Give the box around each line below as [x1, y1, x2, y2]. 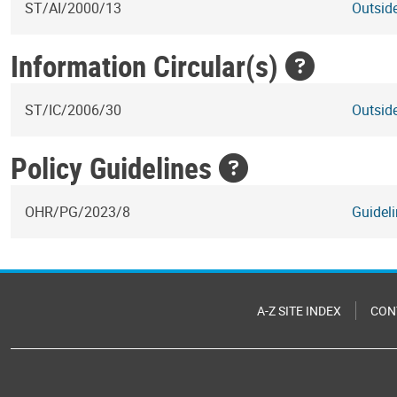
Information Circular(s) [11, 46, 285, 86]
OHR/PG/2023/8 [25, 202, 130, 222]
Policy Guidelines [11, 148, 219, 188]
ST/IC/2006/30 [25, 100, 121, 120]
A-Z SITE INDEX [257, 302, 341, 319]
